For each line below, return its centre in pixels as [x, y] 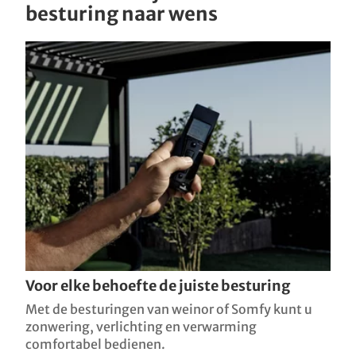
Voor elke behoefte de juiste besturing [158, 285]
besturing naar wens [122, 14]
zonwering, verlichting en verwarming [141, 326]
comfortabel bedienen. [95, 344]
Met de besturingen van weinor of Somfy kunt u [169, 309]
